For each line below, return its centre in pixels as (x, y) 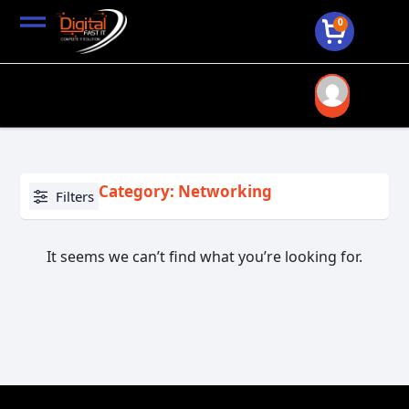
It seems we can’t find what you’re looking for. (204, 257)
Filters (75, 196)
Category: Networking (186, 191)
